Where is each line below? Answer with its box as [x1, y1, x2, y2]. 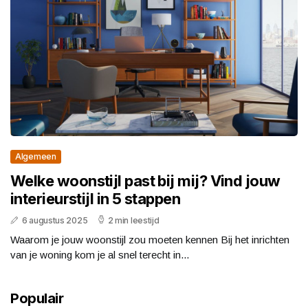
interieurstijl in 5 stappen [10, 190, 181, 208]
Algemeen [15, 151, 56, 162]
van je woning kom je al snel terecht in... [10, 249, 189, 261]
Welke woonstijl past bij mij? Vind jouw [10, 172, 280, 190]
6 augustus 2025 [21, 215, 88, 226]
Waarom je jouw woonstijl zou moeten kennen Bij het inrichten [10, 234, 289, 246]
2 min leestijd [107, 215, 159, 226]
